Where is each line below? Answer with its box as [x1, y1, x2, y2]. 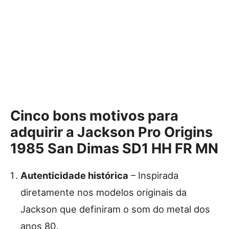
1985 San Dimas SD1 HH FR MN [10, 140, 218, 157]
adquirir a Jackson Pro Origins [10, 124, 213, 141]
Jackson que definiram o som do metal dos [20, 203, 210, 215]
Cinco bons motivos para [10, 107, 178, 125]
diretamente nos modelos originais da [20, 187, 187, 198]
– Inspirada [128, 170, 178, 181]
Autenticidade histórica [20, 170, 128, 181]
